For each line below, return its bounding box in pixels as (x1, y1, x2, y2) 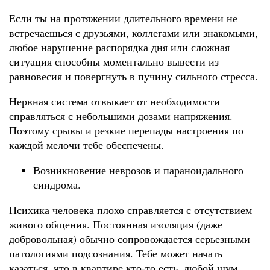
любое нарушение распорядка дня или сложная (9, 40, 230, 55)
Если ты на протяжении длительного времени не (9, 11, 237, 26)
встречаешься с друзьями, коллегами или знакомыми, (9, 25, 258, 40)
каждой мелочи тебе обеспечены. (9, 137, 164, 152)
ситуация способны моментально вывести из (9, 54, 219, 69)
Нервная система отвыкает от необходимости (9, 94, 220, 109)
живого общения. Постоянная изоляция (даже (9, 217, 222, 232)
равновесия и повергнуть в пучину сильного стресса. (9, 69, 258, 84)
